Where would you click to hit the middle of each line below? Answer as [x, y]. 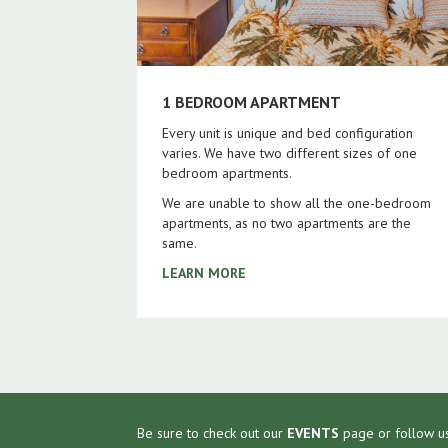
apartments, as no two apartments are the [286, 222]
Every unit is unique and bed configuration [287, 132]
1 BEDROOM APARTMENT [251, 101]
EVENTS [313, 432]
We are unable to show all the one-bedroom [296, 202]
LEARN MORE [204, 272]
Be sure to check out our [212, 432]
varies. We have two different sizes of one [289, 152]
